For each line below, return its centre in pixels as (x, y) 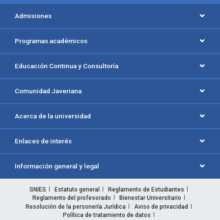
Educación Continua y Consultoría (67, 66)
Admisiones (33, 16)
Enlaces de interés (43, 141)
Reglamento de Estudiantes (146, 189)
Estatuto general (77, 189)
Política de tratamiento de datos (107, 215)
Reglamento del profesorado (72, 198)
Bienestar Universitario (150, 198)
